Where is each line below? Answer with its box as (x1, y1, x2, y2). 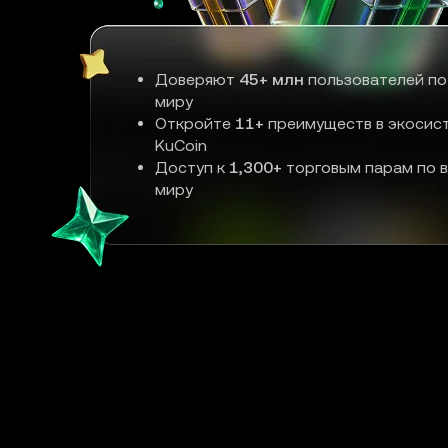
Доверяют (154, 70, 239, 89)
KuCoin (154, 136, 207, 155)
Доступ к (154, 158, 229, 177)
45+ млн (238, 70, 304, 89)
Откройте (154, 114, 235, 133)
